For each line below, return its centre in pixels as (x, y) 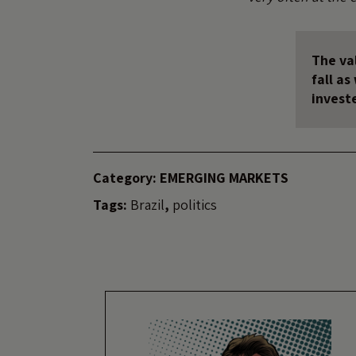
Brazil (147, 204)
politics (195, 204)
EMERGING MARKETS (224, 177)
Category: (125, 177)
